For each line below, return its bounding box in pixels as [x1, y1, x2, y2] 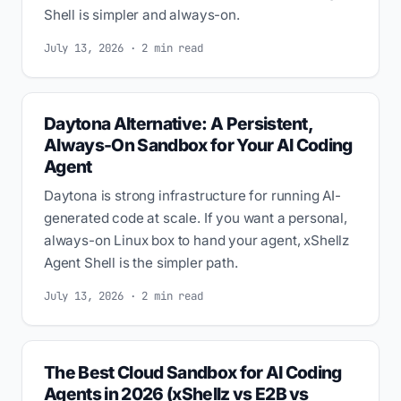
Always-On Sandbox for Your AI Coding [44, 134, 353, 157]
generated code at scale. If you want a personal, [44, 209, 347, 227]
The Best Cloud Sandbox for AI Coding [44, 361, 342, 383]
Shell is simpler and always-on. [44, 6, 240, 24]
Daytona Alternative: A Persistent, [44, 113, 313, 135]
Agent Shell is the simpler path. [44, 254, 238, 272]
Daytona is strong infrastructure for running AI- [44, 187, 341, 205]
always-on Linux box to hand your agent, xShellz [44, 232, 350, 250]
